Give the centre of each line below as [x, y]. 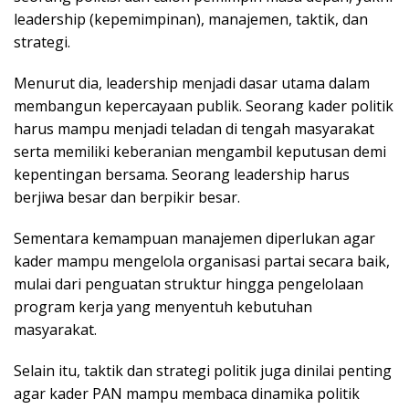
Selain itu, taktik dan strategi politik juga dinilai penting [203, 371]
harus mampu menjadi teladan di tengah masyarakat [194, 129]
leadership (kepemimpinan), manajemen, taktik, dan [191, 20]
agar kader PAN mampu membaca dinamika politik [187, 394]
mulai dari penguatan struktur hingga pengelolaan [189, 284]
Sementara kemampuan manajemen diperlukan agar [194, 239]
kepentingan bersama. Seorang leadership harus [182, 175]
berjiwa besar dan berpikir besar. [127, 198]
